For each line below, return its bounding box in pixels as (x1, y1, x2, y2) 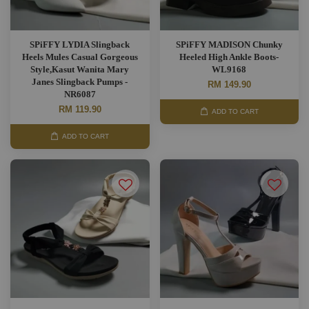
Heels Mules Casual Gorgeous (21, 52, 138, 62)
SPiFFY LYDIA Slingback (30, 39, 130, 50)
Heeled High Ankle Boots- (179, 52, 279, 62)
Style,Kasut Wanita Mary (30, 64, 130, 74)
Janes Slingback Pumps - (32, 77, 128, 87)
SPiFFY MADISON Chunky (175, 39, 283, 50)
